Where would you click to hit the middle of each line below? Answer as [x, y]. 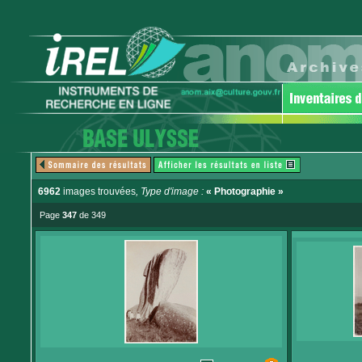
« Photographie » [245, 192]
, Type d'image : [171, 192]
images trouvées [98, 192]
